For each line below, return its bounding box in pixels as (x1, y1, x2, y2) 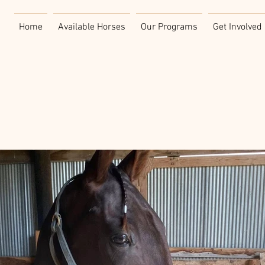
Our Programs (140, 21, 198, 33)
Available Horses (57, 21, 125, 33)
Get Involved (212, 21, 262, 33)
